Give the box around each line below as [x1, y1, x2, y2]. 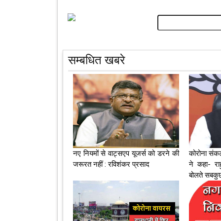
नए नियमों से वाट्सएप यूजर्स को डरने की [73, 149, 179, 158]
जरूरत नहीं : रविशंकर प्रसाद [73, 160, 149, 169]
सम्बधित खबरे [68, 53, 125, 68]
